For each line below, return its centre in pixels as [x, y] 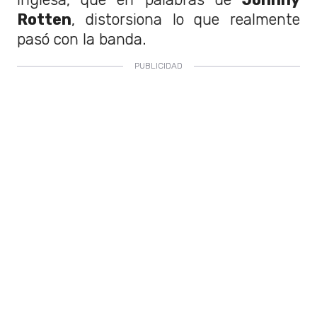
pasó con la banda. [82, 39]
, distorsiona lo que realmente [186, 19]
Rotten [44, 19]
